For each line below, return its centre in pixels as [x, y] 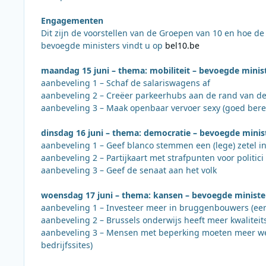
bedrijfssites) [67, 245]
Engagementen [72, 20]
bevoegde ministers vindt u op [103, 45]
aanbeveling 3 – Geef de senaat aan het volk [129, 170]
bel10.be [182, 45]
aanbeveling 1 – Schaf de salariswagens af [126, 83]
